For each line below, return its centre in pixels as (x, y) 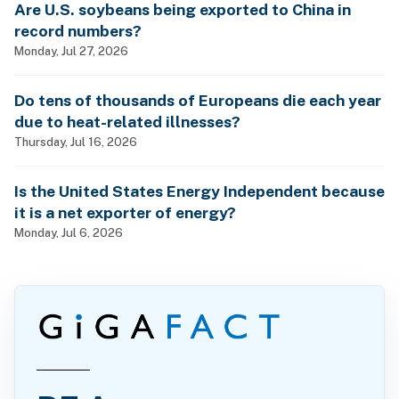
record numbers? (78, 30)
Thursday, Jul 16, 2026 (76, 141)
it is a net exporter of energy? (125, 212)
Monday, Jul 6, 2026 (69, 232)
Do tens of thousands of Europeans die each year (198, 100)
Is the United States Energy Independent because (199, 191)
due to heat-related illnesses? (127, 121)
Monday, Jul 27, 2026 (71, 50)
